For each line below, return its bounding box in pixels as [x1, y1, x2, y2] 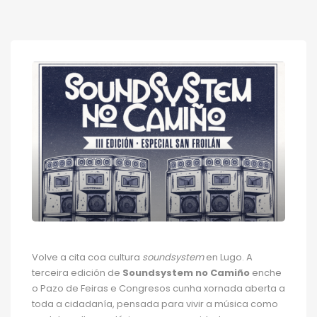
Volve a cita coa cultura [32, 250, 142, 265]
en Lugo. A [204, 250, 253, 265]
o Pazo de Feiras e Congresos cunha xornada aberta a [32, 282, 285, 296]
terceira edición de [32, 266, 122, 280]
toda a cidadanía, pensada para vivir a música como [32, 297, 278, 311]
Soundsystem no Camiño [122, 266, 250, 280]
